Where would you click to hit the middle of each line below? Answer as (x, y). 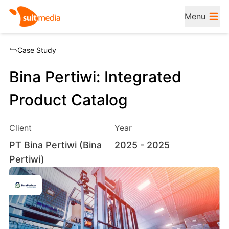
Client (20, 128)
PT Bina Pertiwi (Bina (55, 145)
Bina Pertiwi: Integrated (95, 77)
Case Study (37, 50)
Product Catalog (68, 100)
